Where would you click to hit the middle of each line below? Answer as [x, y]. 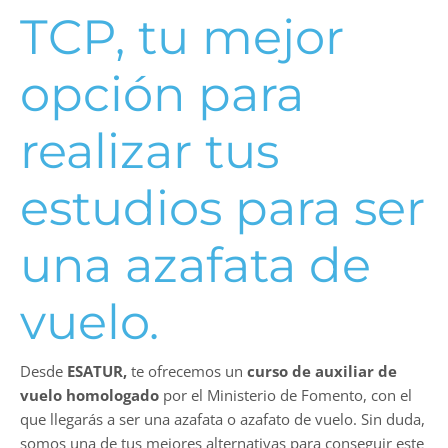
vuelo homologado [89, 395]
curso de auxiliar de [322, 371]
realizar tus [149, 151]
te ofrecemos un [187, 371]
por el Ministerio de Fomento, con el [285, 395]
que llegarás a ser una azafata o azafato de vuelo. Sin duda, [222, 419]
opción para [162, 94]
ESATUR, [97, 371]
